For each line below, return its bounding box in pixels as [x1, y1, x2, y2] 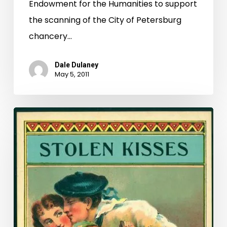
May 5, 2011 [54, 69, 89, 80]
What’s [13, 108, 41, 121]
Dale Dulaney [54, 61, 98, 69]
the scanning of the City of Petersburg [28, 14, 181, 26]
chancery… [28, 30, 72, 43]
